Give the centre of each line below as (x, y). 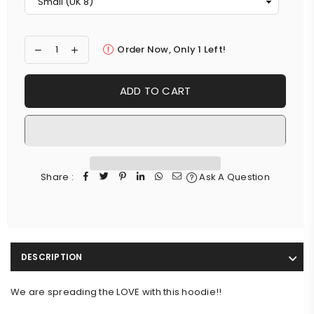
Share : (57, 177)
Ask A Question (233, 177)
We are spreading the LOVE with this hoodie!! (116, 292)
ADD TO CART (155, 91)
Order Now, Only (158, 49)
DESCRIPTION (52, 257)
